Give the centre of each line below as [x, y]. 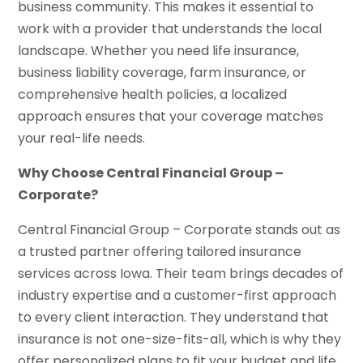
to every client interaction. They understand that [174, 318]
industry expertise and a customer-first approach [177, 296]
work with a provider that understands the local [170, 29]
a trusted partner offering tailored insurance [160, 252]
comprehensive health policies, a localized [153, 95]
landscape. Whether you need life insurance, [159, 51]
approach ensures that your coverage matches [171, 117]
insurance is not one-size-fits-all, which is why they [180, 340]
